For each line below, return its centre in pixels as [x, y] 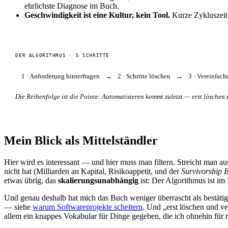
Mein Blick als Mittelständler [81, 141]
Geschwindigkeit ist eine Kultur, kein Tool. [97, 15]
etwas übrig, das [31, 181]
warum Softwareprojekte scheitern [88, 207]
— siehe [18, 207]
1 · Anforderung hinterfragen [60, 76]
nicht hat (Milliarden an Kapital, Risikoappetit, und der [93, 172]
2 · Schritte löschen [144, 76]
